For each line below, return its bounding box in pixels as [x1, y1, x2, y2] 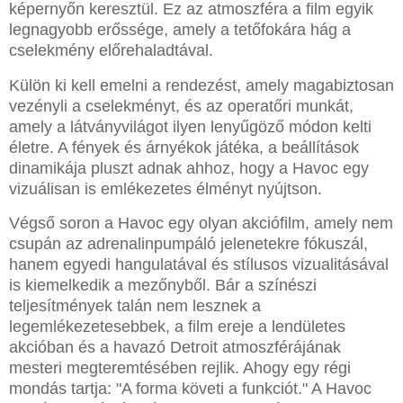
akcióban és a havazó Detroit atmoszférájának [9, 338, 341, 357]
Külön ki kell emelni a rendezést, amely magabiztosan [9, 76, 394, 94]
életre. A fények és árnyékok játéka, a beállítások [9, 138, 359, 157]
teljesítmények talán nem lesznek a [9, 297, 261, 316]
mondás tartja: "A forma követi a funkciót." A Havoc [9, 380, 372, 399]
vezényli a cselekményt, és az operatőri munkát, [9, 96, 354, 115]
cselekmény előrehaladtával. [9, 40, 213, 59]
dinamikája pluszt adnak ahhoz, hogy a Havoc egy [9, 158, 369, 177]
